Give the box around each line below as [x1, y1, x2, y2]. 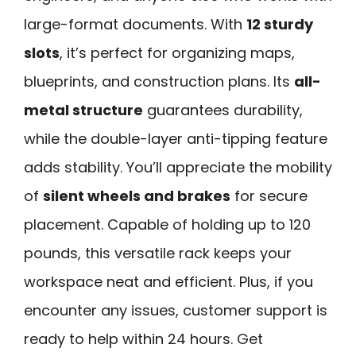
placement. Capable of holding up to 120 [24, 214, 311, 234]
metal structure [24, 99, 143, 120]
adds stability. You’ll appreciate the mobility [24, 157, 332, 177]
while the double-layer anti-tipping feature [24, 128, 327, 149]
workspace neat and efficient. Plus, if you [24, 271, 313, 292]
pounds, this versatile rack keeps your [24, 242, 292, 263]
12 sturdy [246, 14, 313, 34]
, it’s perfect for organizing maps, [60, 42, 295, 63]
